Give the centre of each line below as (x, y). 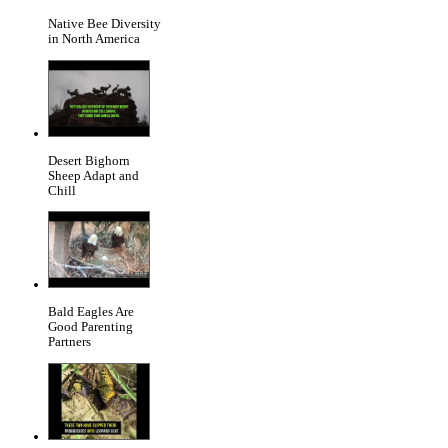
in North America (94, 38)
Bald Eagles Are (91, 312)
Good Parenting (90, 327)
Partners (69, 342)
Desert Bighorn (89, 160)
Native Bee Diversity (104, 23)
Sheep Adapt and (93, 175)
